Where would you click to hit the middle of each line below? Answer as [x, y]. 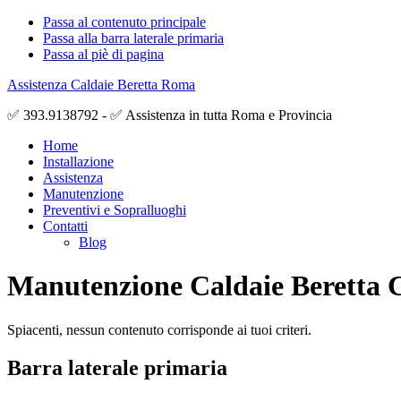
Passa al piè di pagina [103, 54]
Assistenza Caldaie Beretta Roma [101, 85]
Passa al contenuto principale [124, 22]
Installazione [78, 162]
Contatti [65, 226]
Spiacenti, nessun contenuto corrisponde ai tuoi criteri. [159, 329]
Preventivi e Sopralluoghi [115, 210]
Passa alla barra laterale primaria [133, 38]
